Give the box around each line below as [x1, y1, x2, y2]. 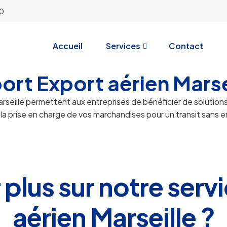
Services [105, 41, 140, 51]
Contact [168, 41, 203, 51]
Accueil [52, 41, 83, 51]
